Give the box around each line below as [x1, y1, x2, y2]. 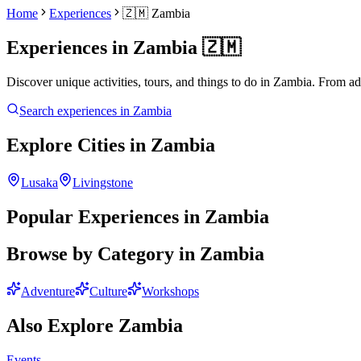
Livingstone [73, 175, 133, 189]
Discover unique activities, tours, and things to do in [6, 74, 270, 89]
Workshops [142, 284, 199, 299]
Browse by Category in [6, 243, 200, 265]
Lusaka [21, 175, 58, 189]
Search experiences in [19, 103, 133, 118]
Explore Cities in [6, 134, 151, 156]
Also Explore [6, 315, 118, 337]
